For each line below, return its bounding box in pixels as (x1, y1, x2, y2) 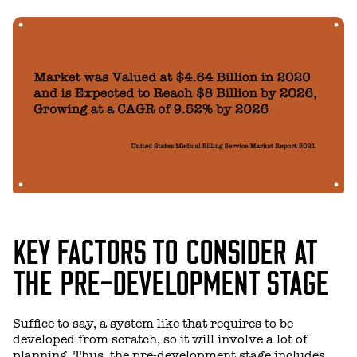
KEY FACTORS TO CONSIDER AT (13, 229, 316, 270)
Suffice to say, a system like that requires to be (13, 316, 293, 331)
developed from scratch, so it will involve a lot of (13, 332, 308, 347)
